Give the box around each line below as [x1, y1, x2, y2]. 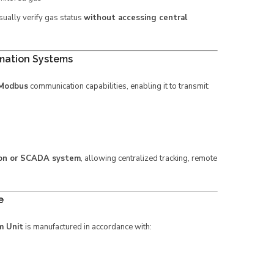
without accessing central [84, 12, 187, 23]
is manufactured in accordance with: [23, 221, 152, 232]
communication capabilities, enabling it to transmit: [28, 81, 210, 92]
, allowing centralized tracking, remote [81, 153, 217, 164]
